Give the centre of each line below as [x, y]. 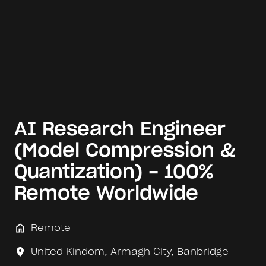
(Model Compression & [125, 151]
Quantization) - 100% [114, 172]
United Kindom [68, 251]
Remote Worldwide [106, 193]
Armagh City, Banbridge [170, 251]
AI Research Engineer [120, 129]
